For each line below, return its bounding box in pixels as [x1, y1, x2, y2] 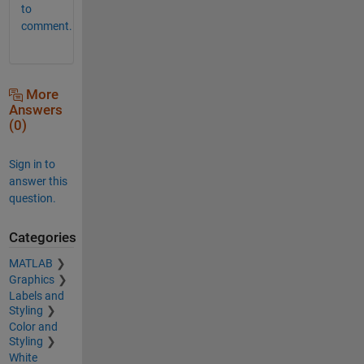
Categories [8, 229, 76, 245]
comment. [20, 19, 72, 32]
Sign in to [8, 157, 55, 171]
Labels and [8, 289, 64, 303]
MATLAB [8, 257, 53, 271]
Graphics [8, 273, 54, 287]
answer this [8, 174, 67, 188]
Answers [8, 102, 63, 118]
